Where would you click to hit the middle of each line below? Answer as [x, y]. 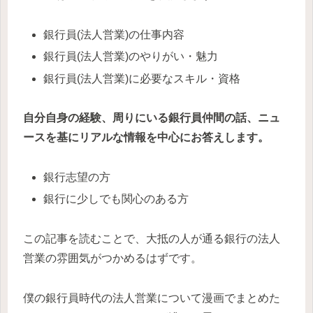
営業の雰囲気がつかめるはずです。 [112, 259]
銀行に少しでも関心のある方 [116, 199]
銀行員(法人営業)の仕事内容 [114, 35]
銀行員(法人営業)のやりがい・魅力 [131, 57]
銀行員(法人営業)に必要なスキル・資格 [142, 78]
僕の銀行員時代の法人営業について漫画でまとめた [152, 298]
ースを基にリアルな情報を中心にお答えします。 [146, 138]
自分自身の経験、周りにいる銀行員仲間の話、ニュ [152, 118]
